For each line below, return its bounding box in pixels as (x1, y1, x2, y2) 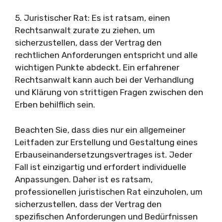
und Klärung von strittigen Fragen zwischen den (15, 87, 203, 97)
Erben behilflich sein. (15, 100, 95, 110)
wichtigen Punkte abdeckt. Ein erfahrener (15, 62, 179, 72)
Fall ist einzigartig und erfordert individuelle (15, 162, 186, 172)
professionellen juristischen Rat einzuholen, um (15, 186, 203, 197)
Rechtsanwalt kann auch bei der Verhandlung (15, 75, 194, 85)
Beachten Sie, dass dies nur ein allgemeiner (15, 124, 185, 135)
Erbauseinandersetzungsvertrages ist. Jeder (15, 149, 192, 160)
